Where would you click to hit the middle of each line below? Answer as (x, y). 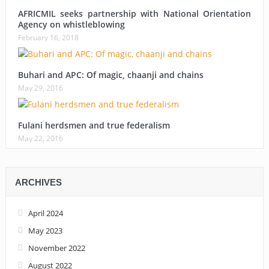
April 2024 (45, 213)
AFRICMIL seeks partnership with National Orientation (134, 13)
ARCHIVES (38, 182)
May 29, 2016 (40, 88)
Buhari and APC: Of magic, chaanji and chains (110, 74)
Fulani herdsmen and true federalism (94, 125)
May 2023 (45, 230)
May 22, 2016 (40, 138)
